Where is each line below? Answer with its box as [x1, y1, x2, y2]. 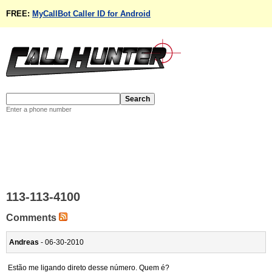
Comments [6, 212, 59, 223]
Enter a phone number [6, 106, 72, 113]
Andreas [9, 238, 39, 247]
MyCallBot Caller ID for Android [32, 9, 151, 18]
